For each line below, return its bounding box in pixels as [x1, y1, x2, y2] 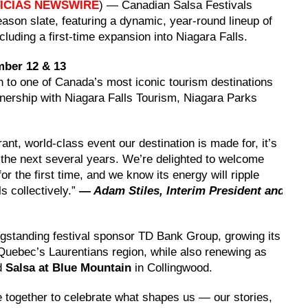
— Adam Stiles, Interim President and [79, 184, 285, 197]
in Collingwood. [131, 261, 212, 274]
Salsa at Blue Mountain [5, 261, 131, 274]
